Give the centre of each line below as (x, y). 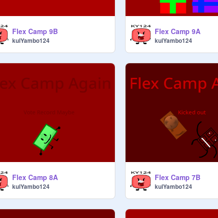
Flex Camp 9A (178, 31)
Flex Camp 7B (178, 177)
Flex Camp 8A (35, 177)
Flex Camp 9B (35, 31)
